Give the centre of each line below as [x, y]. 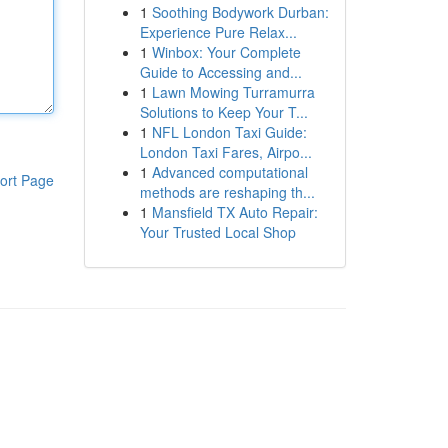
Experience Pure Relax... [218, 32]
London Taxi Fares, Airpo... [225, 152]
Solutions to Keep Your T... [223, 112]
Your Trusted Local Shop [217, 232]
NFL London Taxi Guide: [229, 132]
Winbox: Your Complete [226, 52]
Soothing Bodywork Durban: [240, 12]
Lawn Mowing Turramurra [233, 92]
